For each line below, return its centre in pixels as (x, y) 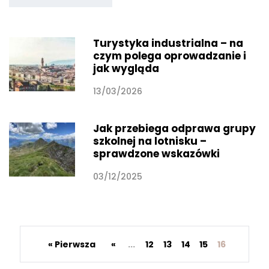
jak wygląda (126, 68)
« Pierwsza (71, 244)
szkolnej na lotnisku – (150, 141)
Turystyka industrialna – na (168, 43)
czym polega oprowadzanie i (170, 56)
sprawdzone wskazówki (156, 153)
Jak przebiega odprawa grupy (174, 128)
